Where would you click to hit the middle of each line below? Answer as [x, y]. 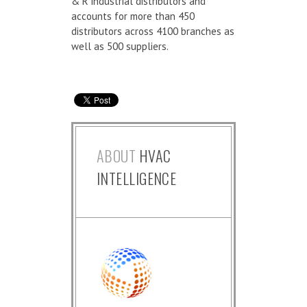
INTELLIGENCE [137, 178]
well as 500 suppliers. [120, 46]
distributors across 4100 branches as [153, 31]
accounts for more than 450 [133, 16]
